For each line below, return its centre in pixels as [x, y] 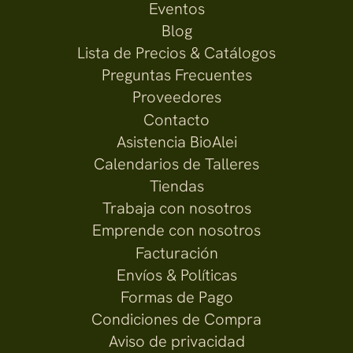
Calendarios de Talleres [176, 163]
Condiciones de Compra [176, 319]
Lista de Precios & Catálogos [176, 52]
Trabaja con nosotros [176, 208]
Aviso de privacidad [176, 341]
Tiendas [176, 186]
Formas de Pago [176, 297]
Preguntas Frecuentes [176, 74]
